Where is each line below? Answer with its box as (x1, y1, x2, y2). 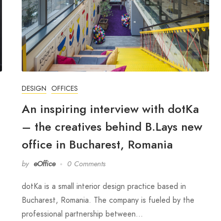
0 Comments (67, 159, 106, 169)
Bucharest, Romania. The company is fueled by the (22, 194, 194, 206)
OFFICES (51, 83, 78, 94)
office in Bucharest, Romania (22, 136, 173, 153)
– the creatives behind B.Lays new (22, 118, 202, 135)
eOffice (34, 159, 55, 169)
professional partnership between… (22, 208, 143, 220)
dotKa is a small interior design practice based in (22, 181, 186, 192)
